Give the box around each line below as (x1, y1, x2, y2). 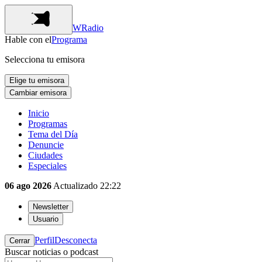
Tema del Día (28, 129, 78, 139)
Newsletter (33, 202, 68, 211)
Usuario (33, 215, 58, 223)
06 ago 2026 (5, 181, 51, 191)
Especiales (28, 161, 67, 171)
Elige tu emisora (9, 76, 64, 85)
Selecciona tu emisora (5, 54, 85, 64)
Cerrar (9, 236, 30, 245)
